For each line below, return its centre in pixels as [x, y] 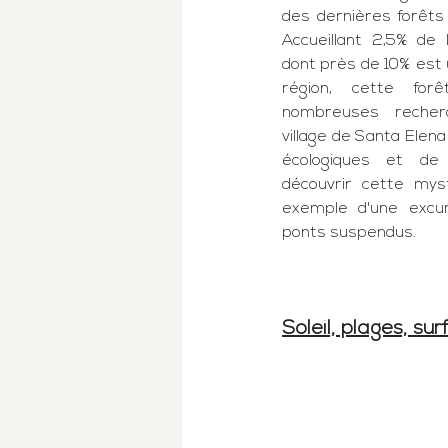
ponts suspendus [347, 233]
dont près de [333, 65]
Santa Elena [400, 137]
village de [318, 137]
